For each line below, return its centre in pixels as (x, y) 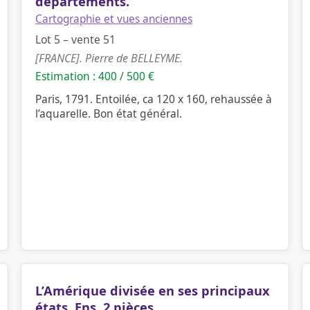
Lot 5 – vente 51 (75, 39)
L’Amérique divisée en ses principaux (153, 291)
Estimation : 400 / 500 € (95, 76)
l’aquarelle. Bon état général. (109, 113)
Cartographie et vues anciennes (114, 19)
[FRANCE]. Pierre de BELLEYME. (109, 58)
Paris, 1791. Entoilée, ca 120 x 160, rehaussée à (154, 99)
